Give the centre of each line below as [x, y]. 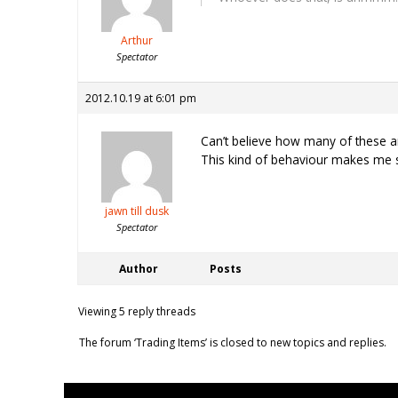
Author [139, 269]
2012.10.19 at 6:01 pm [141, 99]
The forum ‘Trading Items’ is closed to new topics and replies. [233, 343]
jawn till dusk [136, 211]
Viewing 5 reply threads [137, 312]
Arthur [136, 41]
